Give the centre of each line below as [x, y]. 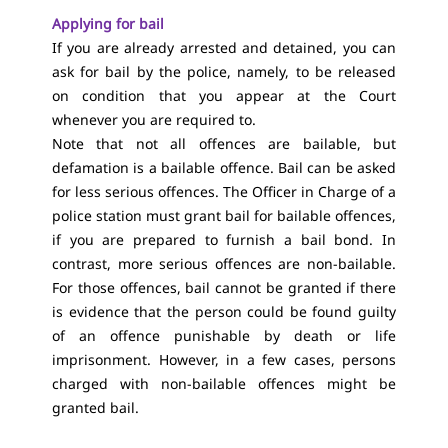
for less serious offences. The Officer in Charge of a [224, 191]
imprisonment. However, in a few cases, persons [224, 359]
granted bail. [95, 407]
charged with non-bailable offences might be [224, 383]
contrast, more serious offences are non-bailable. [224, 263]
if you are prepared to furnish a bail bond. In [224, 239]
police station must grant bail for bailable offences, [224, 215]
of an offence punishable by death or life [224, 335]
